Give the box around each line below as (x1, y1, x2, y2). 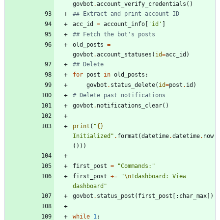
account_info (104, 21, 145, 28)
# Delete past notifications (73, 92, 165, 99)
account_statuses (97, 51, 152, 58)
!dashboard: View (131, 173, 186, 180)
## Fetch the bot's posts (73, 31, 155, 38)
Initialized (73, 133, 110, 140)
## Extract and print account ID (73, 10, 179, 18)
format (117, 133, 138, 140)
